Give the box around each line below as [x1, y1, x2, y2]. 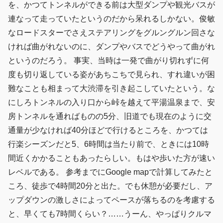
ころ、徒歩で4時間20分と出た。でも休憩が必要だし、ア [8, 182, 213, 191]
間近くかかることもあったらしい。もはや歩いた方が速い [8, 154, 215, 163]
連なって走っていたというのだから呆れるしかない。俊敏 [8, 14, 215, 23]
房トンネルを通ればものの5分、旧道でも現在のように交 [8, 112, 212, 121]
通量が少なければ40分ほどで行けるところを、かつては [8, 126, 208, 135]
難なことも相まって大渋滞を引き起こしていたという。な [8, 84, 215, 93]
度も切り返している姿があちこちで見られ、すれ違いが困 [8, 70, 215, 79]
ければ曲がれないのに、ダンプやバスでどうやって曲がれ [8, 42, 215, 51]
